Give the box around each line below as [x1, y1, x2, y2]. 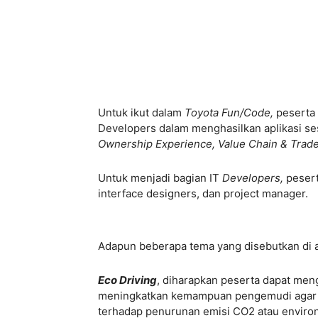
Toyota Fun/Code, [185, 106, 276, 120]
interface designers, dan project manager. [98, 187, 308, 201]
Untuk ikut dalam [98, 106, 185, 120]
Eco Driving [98, 273, 157, 287]
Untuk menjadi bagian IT [98, 171, 222, 185]
